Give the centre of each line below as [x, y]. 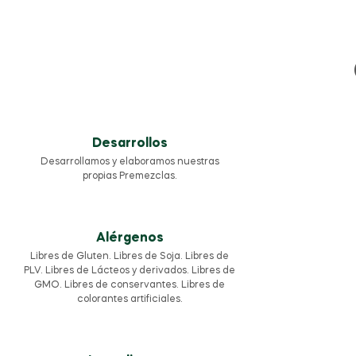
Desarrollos [130, 144]
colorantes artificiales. [130, 300]
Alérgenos [130, 239]
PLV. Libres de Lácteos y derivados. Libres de [130, 271]
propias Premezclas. [130, 177]
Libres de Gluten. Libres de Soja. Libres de [130, 257]
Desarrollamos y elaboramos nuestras [130, 163]
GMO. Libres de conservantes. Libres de [130, 286]
